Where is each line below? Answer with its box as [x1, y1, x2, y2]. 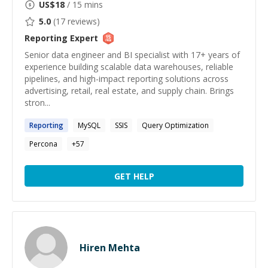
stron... [25, 97, 50, 108]
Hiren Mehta [80, 241, 140, 254]
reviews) [65, 16, 100, 27]
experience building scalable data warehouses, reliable [25, 61, 233, 72]
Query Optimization [142, 120, 209, 130]
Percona [29, 139, 57, 149]
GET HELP [114, 170, 154, 182]
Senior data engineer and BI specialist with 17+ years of [25, 49, 240, 60]
